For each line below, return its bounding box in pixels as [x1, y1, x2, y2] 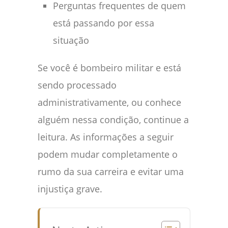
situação [53, 34, 89, 47]
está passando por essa [53, 17, 154, 30]
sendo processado [38, 79, 117, 92]
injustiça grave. [38, 183, 102, 195]
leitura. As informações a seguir [38, 131, 174, 144]
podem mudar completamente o [38, 148, 178, 161]
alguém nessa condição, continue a [38, 113, 189, 126]
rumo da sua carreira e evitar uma [38, 165, 184, 178]
